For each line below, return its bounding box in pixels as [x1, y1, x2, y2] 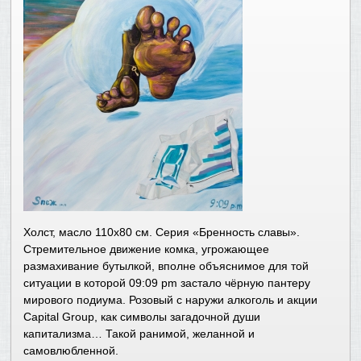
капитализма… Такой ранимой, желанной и [23, 327, 255, 341]
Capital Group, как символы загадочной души [23, 310, 261, 324]
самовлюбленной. [23, 344, 119, 358]
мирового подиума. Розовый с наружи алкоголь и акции [23, 293, 318, 307]
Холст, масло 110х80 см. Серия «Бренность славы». [23, 226, 301, 239]
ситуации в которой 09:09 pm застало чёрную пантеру [23, 276, 311, 290]
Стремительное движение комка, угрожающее [23, 243, 270, 256]
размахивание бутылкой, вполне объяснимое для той [23, 259, 309, 273]
